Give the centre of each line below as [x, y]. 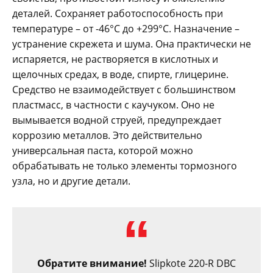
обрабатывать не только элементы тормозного [125, 165]
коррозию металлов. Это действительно [107, 135]
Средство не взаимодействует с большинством [124, 89]
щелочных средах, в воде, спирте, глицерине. [120, 74]
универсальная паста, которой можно [103, 150]
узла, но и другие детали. [71, 181]
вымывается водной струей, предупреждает [117, 120]
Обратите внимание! [92, 263]
